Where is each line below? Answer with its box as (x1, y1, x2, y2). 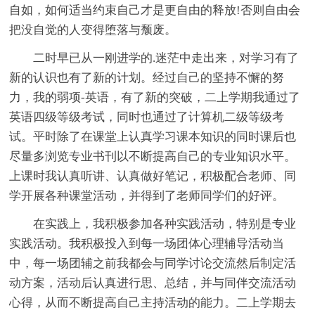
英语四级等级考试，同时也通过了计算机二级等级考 (9, 110, 285, 124)
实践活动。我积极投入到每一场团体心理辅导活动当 (9, 237, 285, 251)
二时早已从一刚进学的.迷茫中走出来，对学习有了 (33, 51, 300, 65)
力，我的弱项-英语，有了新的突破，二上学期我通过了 (9, 91, 301, 105)
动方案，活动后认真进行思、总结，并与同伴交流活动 (9, 276, 297, 290)
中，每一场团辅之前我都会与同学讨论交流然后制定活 (9, 257, 297, 271)
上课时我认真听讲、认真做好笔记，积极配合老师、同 (9, 169, 297, 184)
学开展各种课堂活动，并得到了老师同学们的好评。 (9, 189, 285, 203)
